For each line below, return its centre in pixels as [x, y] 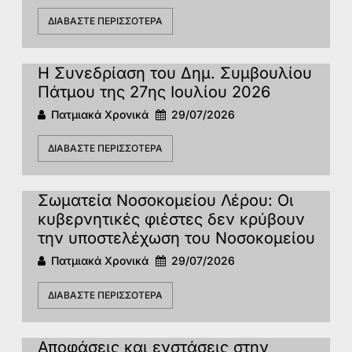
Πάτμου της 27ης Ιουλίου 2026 [154, 92]
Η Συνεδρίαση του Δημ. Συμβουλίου [175, 73]
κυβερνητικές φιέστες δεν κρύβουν [171, 220]
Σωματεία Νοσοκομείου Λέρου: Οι [166, 201]
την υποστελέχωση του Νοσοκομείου [176, 238]
